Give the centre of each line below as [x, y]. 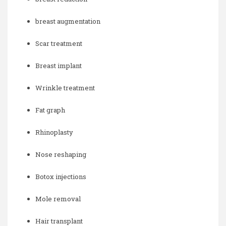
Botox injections [61, 177]
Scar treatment [59, 43]
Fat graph [50, 110]
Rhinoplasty [54, 132]
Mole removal [58, 199]
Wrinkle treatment [65, 88]
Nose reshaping [61, 154]
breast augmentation [68, 21]
